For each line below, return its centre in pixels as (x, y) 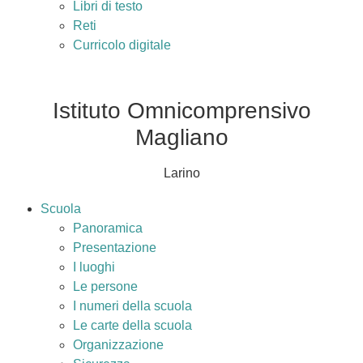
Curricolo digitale (122, 45)
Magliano (181, 137)
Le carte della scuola (132, 325)
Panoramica (108, 228)
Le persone (105, 286)
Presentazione (115, 248)
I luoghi (94, 267)
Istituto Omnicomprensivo (181, 111)
